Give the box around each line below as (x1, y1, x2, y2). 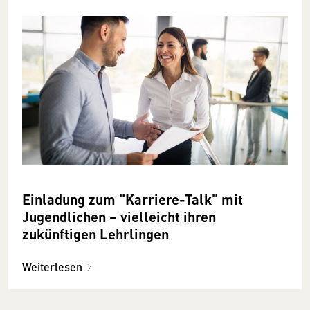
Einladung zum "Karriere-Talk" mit (22, 188, 243, 209)
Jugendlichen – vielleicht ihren (22, 206, 216, 226)
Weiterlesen (22, 258, 82, 275)
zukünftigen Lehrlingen (22, 223, 169, 244)
